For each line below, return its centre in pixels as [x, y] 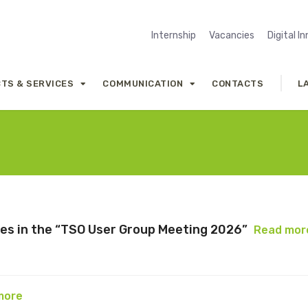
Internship [174, 35]
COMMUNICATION [143, 83]
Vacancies [232, 35]
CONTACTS [238, 83]
